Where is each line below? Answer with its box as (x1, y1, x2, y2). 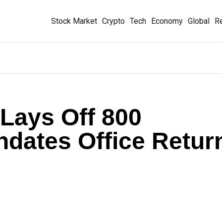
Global (188, 16, 210, 26)
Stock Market (51, 16, 97, 26)
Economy (151, 16, 183, 26)
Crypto (102, 16, 125, 26)
